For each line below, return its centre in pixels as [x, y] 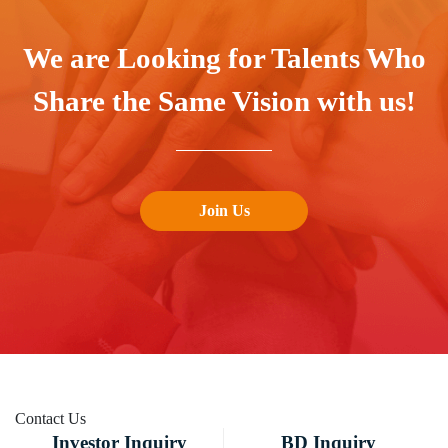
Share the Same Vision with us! [224, 101]
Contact [41, 419]
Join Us [224, 211]
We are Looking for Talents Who [224, 58]
